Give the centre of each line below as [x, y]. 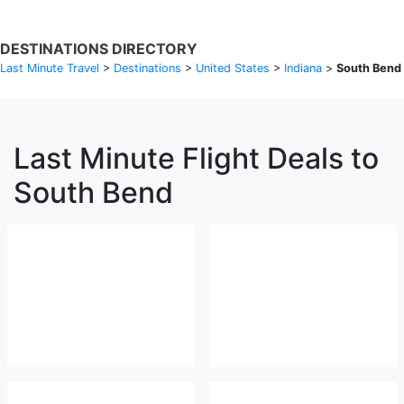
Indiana [303, 68]
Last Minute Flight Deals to [196, 158]
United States [233, 68]
